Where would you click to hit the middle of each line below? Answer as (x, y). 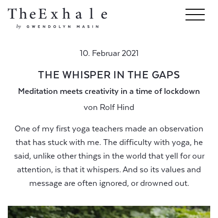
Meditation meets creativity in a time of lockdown (109, 91)
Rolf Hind (117, 107)
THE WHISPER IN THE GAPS (109, 75)
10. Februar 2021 (109, 53)
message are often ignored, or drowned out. (109, 183)
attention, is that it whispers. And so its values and (109, 170)
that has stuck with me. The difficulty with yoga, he (109, 142)
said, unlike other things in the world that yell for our (109, 156)
